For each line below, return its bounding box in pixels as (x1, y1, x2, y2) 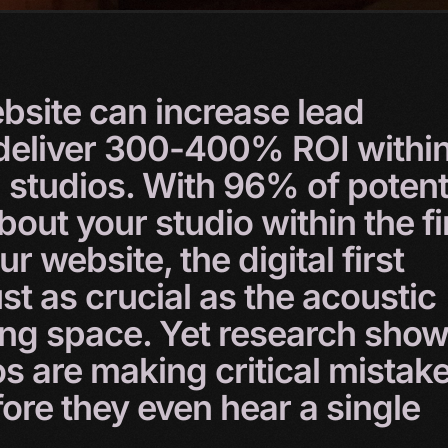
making (90, 350, 215, 392)
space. (46, 313, 159, 355)
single (326, 387, 420, 429)
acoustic (302, 276, 436, 318)
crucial (85, 276, 199, 318)
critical (215, 350, 328, 392)
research (218, 313, 364, 355)
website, (40, 239, 180, 281)
